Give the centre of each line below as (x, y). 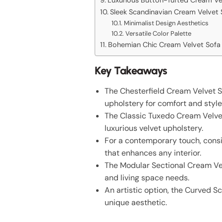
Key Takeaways (131, 70)
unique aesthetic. (136, 202)
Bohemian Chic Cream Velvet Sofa (164, 44)
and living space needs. (147, 177)
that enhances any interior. (153, 153)
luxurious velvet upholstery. (154, 128)
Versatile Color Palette (158, 33)
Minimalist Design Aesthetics (166, 23)
